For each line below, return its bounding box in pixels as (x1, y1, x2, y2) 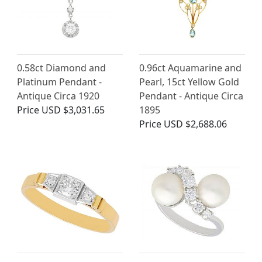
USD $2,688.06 (164, 118, 227, 131)
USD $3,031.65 (42, 104, 105, 117)
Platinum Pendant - (17, 75, 102, 89)
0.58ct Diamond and (17, 61, 106, 75)
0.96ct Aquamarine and (139, 61, 242, 75)
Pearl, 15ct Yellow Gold (139, 75, 239, 89)
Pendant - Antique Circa (139, 89, 243, 103)
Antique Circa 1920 (17, 89, 99, 103)
